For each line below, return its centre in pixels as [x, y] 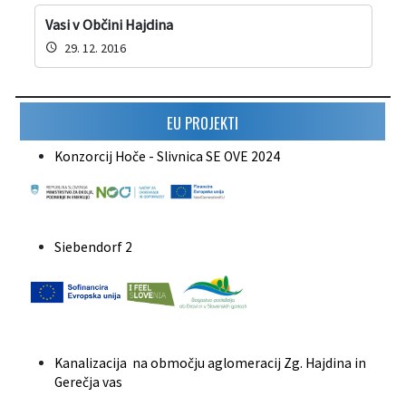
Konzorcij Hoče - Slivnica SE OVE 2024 [169, 157]
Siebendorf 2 [94, 246]
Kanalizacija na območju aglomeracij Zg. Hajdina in [211, 363]
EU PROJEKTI [203, 123]
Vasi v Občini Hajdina [109, 25]
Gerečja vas [89, 382]
